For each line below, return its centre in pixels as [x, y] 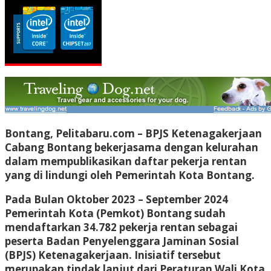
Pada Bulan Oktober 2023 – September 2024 [116, 199]
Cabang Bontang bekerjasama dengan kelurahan [132, 147]
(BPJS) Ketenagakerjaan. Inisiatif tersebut [113, 255]
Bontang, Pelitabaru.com [70, 133]
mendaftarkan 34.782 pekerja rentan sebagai [121, 227]
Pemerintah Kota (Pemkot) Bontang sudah [115, 213]
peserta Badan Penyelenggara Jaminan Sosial [122, 241]
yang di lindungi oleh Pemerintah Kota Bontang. [130, 175]
